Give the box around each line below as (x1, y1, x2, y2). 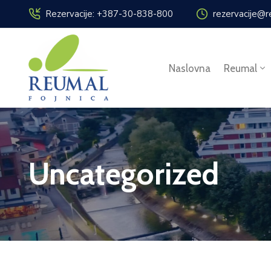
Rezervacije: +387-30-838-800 (45, 8, 173, 20)
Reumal (223, 62, 257, 74)
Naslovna (168, 62, 211, 74)
